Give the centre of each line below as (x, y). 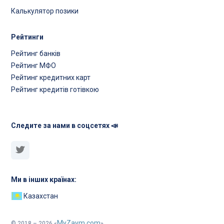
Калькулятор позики (45, 11)
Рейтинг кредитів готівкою (55, 90)
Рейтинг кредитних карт (51, 78)
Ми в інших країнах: (44, 180)
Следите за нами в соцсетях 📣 (65, 126)
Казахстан (40, 196)
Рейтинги (27, 37)
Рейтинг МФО (34, 66)
